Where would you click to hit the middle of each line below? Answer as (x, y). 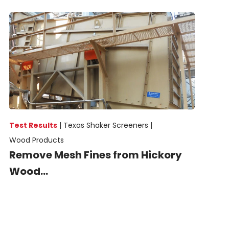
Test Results (33, 125)
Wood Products (36, 140)
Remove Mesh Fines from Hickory (95, 155)
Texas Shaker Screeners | (108, 125)
